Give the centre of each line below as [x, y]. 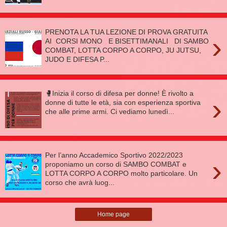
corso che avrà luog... [80, 182]
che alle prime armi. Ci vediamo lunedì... [110, 112]
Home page [113, 214]
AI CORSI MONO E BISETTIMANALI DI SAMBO [127, 41]
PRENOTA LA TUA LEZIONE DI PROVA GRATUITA [126, 32]
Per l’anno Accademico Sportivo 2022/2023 [114, 155]
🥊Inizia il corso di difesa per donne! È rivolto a [120, 93]
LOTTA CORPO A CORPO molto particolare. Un [122, 173]
